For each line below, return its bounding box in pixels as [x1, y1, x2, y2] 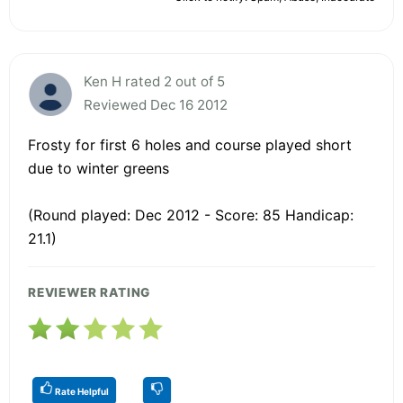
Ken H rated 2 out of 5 [84, 72, 225, 90]
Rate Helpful [53, 385, 109, 397]
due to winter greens [28, 158, 169, 177]
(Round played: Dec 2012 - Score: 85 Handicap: [28, 205, 354, 224]
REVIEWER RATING [28, 284, 151, 300]
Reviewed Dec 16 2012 [84, 95, 228, 113]
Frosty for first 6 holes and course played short [28, 135, 352, 154]
